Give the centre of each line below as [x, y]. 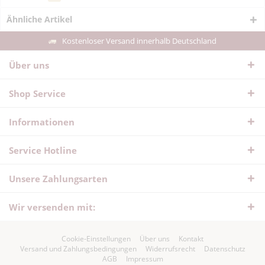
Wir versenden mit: [52, 207]
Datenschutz [224, 249]
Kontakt [191, 239]
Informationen [42, 122]
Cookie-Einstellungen [96, 239]
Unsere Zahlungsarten [58, 179]
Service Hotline [43, 150]
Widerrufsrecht [170, 249]
